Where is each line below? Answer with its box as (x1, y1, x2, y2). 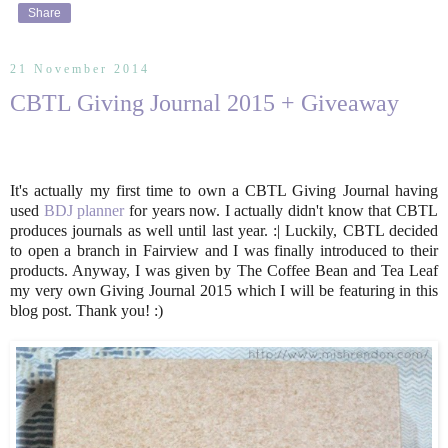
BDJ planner (43, 202, 125, 220)
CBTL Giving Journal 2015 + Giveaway (10, 89, 399, 117)
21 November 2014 (10, 62, 150, 77)
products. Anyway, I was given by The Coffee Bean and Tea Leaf (10, 262, 438, 280)
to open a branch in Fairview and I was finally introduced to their (10, 242, 438, 260)
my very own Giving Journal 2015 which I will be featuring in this (10, 282, 438, 300)
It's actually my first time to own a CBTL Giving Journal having (10, 182, 438, 200)
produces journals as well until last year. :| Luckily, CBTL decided (10, 222, 438, 240)
